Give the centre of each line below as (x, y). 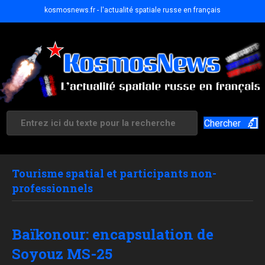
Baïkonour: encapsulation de (113, 235)
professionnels (52, 188)
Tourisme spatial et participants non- (114, 174)
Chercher (222, 124)
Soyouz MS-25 (62, 254)
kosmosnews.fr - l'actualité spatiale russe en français (132, 10)
